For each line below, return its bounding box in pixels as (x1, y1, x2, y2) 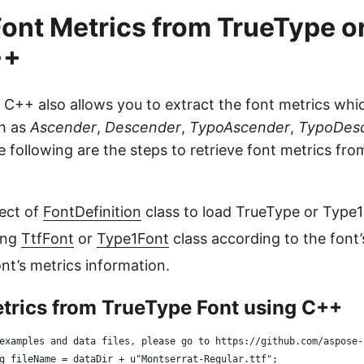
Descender (105, 119, 181, 136)
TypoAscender (189, 119, 290, 136)
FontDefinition (43, 203, 141, 220)
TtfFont (21, 230, 74, 247)
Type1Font (97, 230, 169, 247)
